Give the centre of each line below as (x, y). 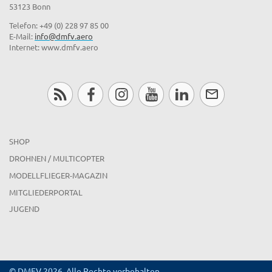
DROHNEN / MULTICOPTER (57, 158)
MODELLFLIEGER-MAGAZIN (58, 175)
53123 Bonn (30, 7)
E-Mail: (22, 36)
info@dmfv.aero (64, 36)
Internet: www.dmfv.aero (54, 47)
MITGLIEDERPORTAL (46, 192)
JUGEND (24, 209)
